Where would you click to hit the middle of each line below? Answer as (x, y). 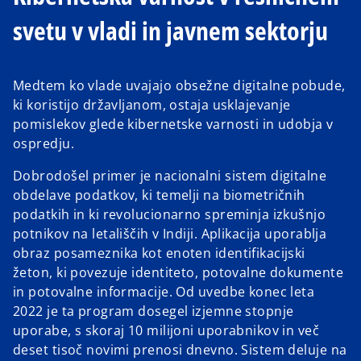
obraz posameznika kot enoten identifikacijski (159, 253)
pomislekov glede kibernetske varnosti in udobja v (173, 124)
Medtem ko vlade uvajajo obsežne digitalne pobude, (179, 86)
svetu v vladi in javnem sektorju (170, 30)
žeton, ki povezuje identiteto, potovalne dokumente (178, 273)
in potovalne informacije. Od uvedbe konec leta (164, 292)
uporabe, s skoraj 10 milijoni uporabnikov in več (166, 331)
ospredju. (44, 144)
